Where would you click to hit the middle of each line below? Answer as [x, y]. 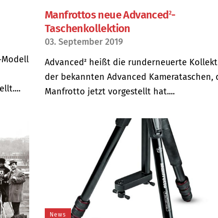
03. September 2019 [84, 42]
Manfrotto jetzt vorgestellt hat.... [110, 92]
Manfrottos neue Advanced [107, 15]
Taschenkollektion [88, 29]
